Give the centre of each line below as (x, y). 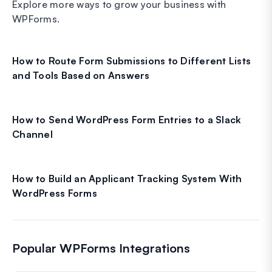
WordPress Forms (55, 193)
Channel (32, 134)
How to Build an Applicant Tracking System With (127, 178)
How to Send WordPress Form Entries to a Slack (127, 119)
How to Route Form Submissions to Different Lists (131, 60)
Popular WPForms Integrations (101, 248)
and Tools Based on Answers (81, 75)
